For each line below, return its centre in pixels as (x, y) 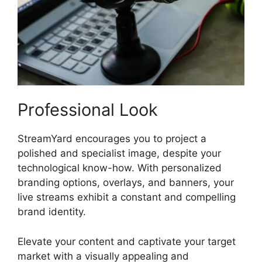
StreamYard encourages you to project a (112, 139)
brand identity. (52, 212)
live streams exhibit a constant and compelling (127, 197)
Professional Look (88, 110)
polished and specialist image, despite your (119, 154)
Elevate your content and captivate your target (127, 241)
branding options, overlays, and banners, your (126, 183)
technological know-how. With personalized (120, 168)
